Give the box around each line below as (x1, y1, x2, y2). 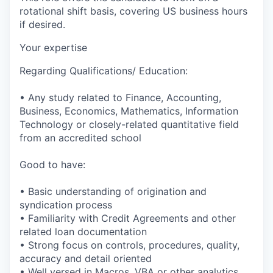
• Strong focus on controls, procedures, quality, (19, 238, 239, 251)
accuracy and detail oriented (19, 252, 152, 264)
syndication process (19, 198, 112, 211)
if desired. (19, 18, 65, 30)
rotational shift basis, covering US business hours (19, 4, 247, 17)
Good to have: (19, 158, 85, 171)
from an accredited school (19, 131, 141, 144)
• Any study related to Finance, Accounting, (19, 91, 221, 104)
